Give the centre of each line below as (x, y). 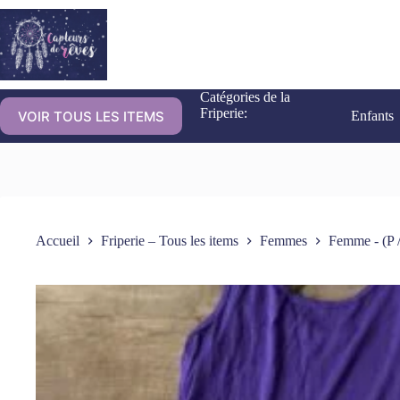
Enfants (373, 116)
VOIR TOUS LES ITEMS (91, 116)
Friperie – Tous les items (170, 241)
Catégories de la (245, 97)
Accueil (58, 241)
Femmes (283, 241)
